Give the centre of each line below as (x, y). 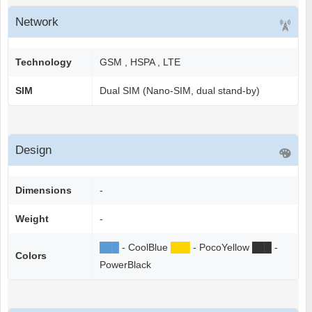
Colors (31, 256)
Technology (44, 62)
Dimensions (44, 190)
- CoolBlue (145, 248)
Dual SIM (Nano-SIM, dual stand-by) (180, 91)
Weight (32, 219)
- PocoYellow (221, 248)
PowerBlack (125, 265)
